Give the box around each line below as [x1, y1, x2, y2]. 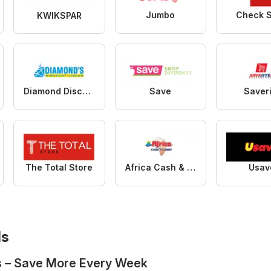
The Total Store [25, 162, 93, 172]
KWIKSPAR [36, 10, 82, 21]
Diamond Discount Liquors [82, 85, 91, 96]
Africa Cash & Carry [186, 162, 195, 172]
